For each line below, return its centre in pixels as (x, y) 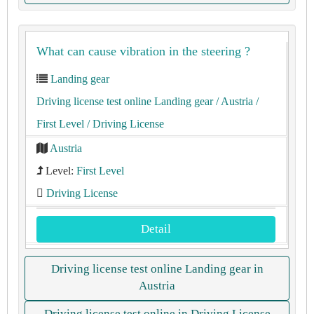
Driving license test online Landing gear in (157, 269)
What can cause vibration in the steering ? (143, 51)
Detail (156, 229)
